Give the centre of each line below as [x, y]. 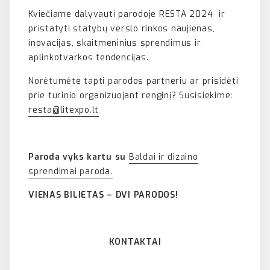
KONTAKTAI [135, 242]
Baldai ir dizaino [163, 157]
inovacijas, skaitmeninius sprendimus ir [115, 43]
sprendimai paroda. [71, 172]
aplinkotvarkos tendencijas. [89, 58]
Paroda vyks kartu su [79, 157]
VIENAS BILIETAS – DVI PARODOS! [103, 195]
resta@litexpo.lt [64, 110]
